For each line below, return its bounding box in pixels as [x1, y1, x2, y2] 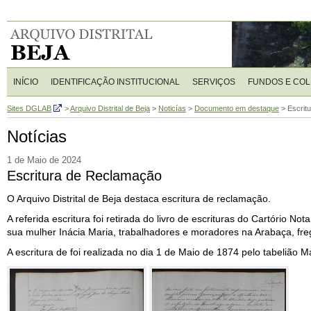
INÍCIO [13, 77, 38, 87]
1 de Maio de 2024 [7, 155, 81, 165]
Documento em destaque [194, 104, 279, 112]
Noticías [158, 104, 186, 112]
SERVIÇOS [192, 77, 235, 87]
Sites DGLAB [7, 104, 51, 112]
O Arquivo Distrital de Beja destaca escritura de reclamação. [7, 193, 271, 204]
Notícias [7, 127, 67, 146]
